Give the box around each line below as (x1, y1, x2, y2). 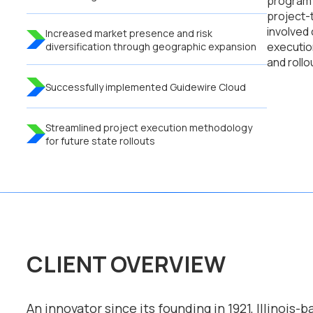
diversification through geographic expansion (45, 39, 256, 53)
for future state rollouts (45, 133, 155, 147)
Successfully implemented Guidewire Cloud (45, 80, 246, 94)
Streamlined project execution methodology (45, 120, 252, 134)
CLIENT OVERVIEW (27, 249, 226, 280)
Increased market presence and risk (45, 26, 212, 40)
